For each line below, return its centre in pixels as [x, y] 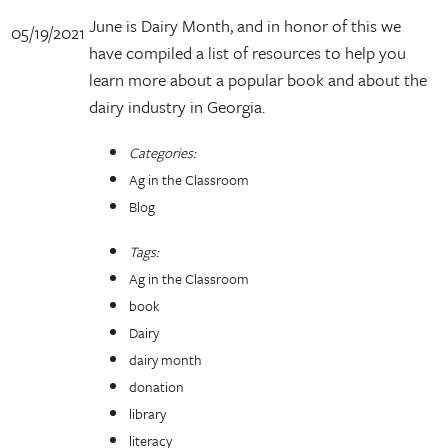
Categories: [162, 152]
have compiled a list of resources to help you [247, 52]
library [147, 413]
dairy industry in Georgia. [177, 106]
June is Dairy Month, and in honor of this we [245, 25]
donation [156, 386]
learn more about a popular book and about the [258, 79]
